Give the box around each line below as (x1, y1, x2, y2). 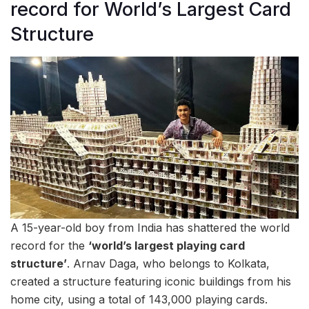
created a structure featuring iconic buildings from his (10, 274, 291, 288)
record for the (10, 238, 88, 252)
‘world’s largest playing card (88, 238, 245, 252)
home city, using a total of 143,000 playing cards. (10, 292, 268, 306)
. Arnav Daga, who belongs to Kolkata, (67, 256, 270, 270)
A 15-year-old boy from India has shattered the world (10, 220, 290, 235)
